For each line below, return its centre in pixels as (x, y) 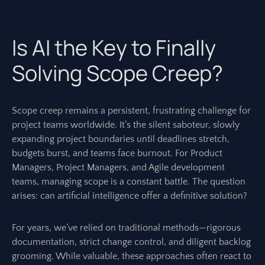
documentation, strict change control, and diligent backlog (131, 242)
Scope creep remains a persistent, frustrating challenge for (131, 111)
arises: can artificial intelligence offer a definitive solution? (130, 196)
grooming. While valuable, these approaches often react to (132, 256)
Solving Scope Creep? (117, 73)
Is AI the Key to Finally (114, 48)
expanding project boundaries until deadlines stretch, (121, 139)
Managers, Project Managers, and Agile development (118, 167)
